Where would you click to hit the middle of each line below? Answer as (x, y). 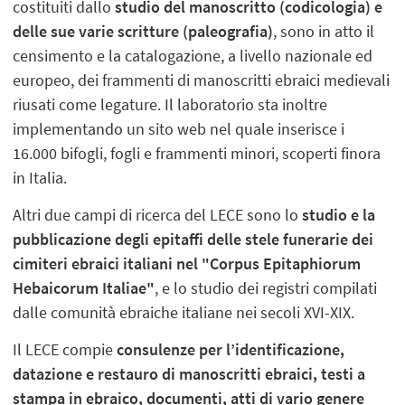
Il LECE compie (65, 349)
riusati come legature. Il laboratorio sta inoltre (170, 104)
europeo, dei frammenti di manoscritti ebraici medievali (202, 80)
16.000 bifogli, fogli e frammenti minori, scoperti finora (197, 153)
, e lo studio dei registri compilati (266, 287)
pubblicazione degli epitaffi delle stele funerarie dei (193, 239)
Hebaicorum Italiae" (84, 287)
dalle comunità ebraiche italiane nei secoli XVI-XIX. (184, 312)
